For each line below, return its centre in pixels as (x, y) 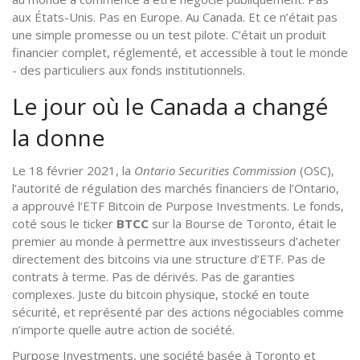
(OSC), (315, 170)
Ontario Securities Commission (215, 170)
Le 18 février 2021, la (73, 170)
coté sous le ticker (64, 223)
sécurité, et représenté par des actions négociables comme (178, 311)
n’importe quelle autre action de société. (123, 329)
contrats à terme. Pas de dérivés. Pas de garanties (153, 276)
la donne (58, 137)
